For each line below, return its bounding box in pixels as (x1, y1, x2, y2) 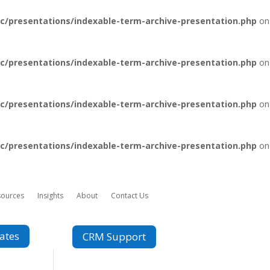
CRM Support (83, 230, 146, 244)
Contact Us (111, 190, 149, 201)
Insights (37, 190, 64, 201)
